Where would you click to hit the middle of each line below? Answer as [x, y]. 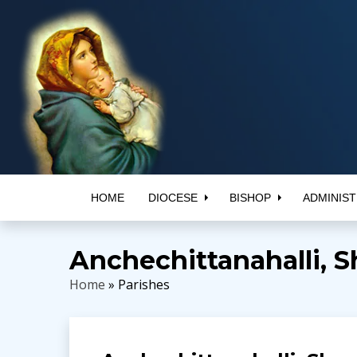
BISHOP [250, 198]
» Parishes [137, 284]
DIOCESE [173, 198]
